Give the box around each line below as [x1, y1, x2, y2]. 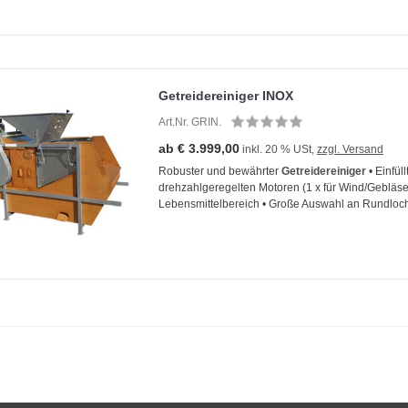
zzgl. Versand [316, 142, 383, 156]
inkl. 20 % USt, [239, 142, 317, 156]
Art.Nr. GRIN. [158, 115, 221, 128]
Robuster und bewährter [158, 164, 281, 178]
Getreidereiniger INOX [158, 87, 293, 103]
